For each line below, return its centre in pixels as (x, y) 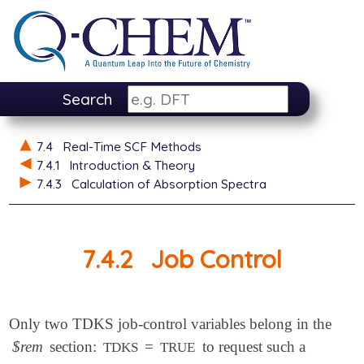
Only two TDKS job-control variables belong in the (171, 324)
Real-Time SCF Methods (132, 146)
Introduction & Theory (132, 165)
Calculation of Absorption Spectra (169, 184)
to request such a (251, 347)
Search (87, 100)
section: (74, 347)
